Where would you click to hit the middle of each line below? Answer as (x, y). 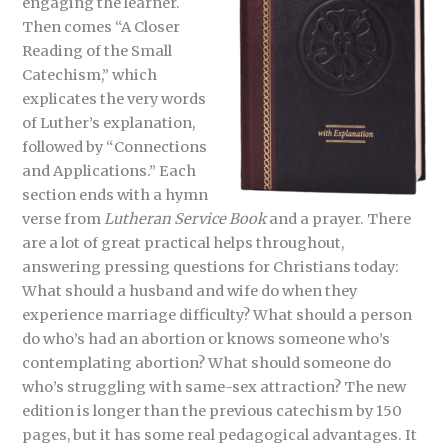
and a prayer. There (340, 218)
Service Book (222, 218)
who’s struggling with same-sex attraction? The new (214, 386)
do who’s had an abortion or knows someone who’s (206, 338)
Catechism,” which (90, 74)
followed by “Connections (115, 146)
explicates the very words (114, 98)
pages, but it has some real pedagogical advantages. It (220, 434)
